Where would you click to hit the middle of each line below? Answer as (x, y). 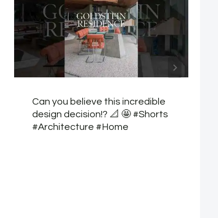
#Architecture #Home (81, 127)
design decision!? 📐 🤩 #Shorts (100, 115)
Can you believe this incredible (99, 102)
